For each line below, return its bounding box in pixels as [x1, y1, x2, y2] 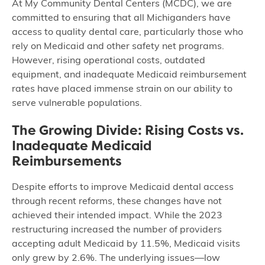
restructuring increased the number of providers [12, 225, 222, 235]
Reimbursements [12, 152, 122, 170]
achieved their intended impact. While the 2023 [12, 211, 222, 221]
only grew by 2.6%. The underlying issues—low [12, 254, 220, 263]
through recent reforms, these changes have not [12, 197, 222, 206]
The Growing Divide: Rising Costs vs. [12, 121, 244, 139]
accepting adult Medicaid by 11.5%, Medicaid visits [12, 240, 240, 249]
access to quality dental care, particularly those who [12, 28, 243, 37]
